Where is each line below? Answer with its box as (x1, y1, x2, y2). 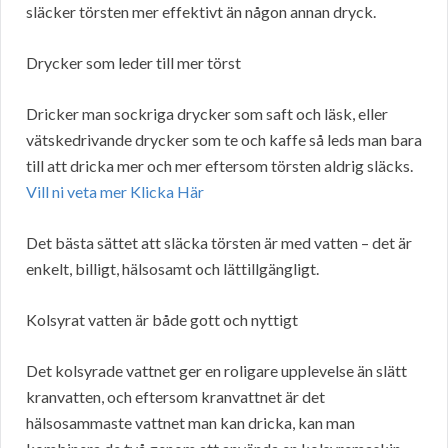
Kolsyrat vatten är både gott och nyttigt (26, 310, 298, 330)
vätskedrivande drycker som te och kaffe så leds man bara (26, 130, 422, 150)
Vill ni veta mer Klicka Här (26, 182, 204, 202)
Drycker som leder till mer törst (26, 53, 241, 73)
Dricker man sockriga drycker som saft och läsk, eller (26, 104, 388, 124)
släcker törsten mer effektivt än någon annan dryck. (26, 2, 376, 22)
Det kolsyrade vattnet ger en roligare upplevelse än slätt (26, 361, 407, 381)
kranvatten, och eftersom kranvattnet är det (26, 387, 325, 407)
